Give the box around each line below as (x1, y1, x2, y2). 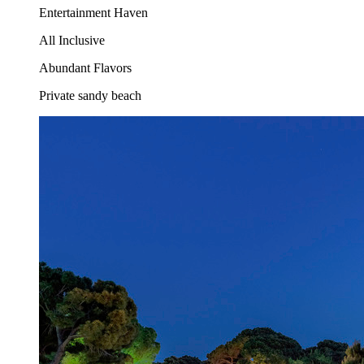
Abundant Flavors (39, 61, 132, 76)
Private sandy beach (39, 89, 141, 103)
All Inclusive (39, 33, 105, 48)
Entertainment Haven (39, 6, 148, 20)
